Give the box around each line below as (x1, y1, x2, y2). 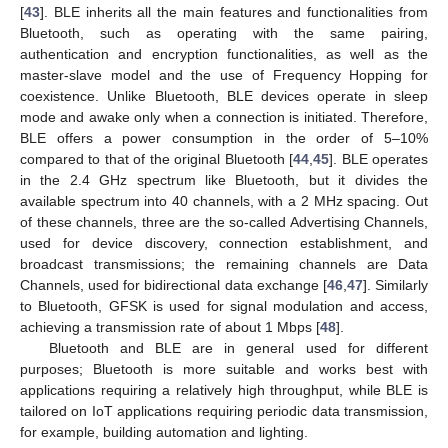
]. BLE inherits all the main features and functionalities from (40, 3, 428, 20)
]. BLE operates (329, 150, 429, 167)
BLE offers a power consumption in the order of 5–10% (20, 129, 428, 146)
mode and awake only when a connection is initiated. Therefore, (20, 108, 428, 125)
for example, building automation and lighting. (20, 423, 308, 440)
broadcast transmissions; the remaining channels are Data (20, 255, 428, 272)
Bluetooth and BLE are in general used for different (48, 339, 428, 356)
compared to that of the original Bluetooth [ (20, 150, 294, 167)
